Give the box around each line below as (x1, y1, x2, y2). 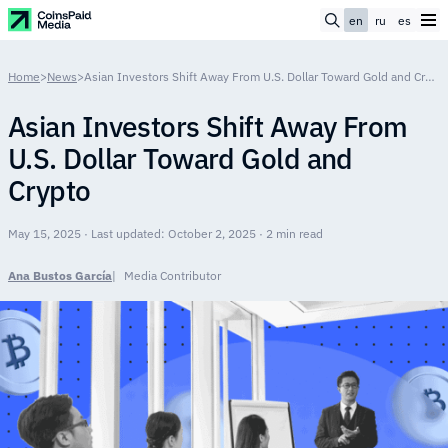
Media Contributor (124, 268, 221, 283)
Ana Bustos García (8, 268, 112, 283)
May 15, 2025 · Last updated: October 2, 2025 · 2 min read (8, 226, 323, 241)
